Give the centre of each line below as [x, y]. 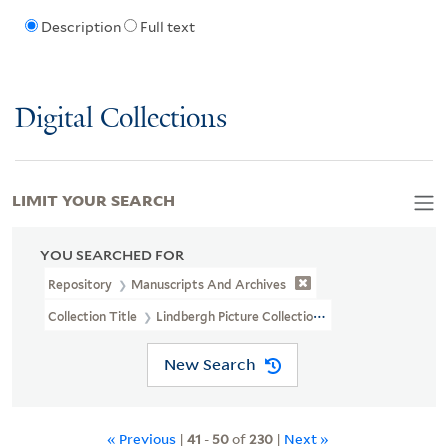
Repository [82, 284]
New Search [209, 364]
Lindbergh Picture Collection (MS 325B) [270, 316]
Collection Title [94, 316]
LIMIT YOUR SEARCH [93, 198]
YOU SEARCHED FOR [112, 254]
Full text [167, 27]
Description [80, 27]
